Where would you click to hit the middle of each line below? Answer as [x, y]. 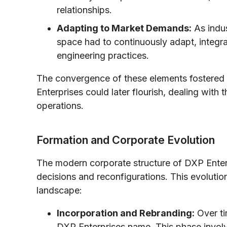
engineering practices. [103, 55]
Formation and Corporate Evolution [126, 140]
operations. [60, 105]
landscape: [59, 190]
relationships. [84, 10]
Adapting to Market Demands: [124, 28]
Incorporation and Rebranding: [126, 213]
